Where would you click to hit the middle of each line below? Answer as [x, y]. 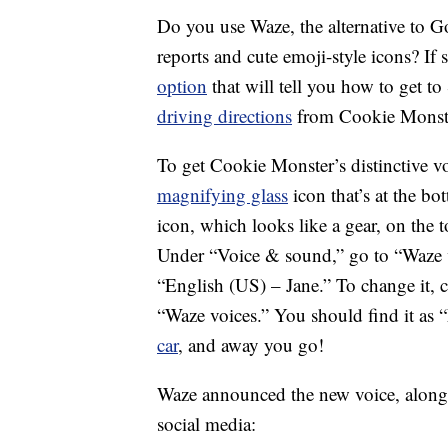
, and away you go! [251, 345]
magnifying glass [222, 195]
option [182, 86]
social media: [206, 424]
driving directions [224, 116]
